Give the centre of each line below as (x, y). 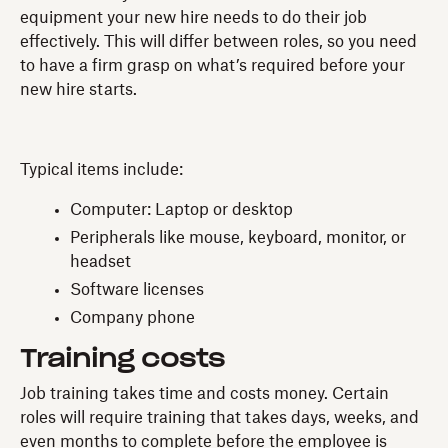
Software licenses (137, 289)
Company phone (132, 317)
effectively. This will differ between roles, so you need (218, 41)
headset (100, 261)
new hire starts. (78, 89)
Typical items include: (101, 169)
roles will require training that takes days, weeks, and (219, 417)
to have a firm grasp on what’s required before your (212, 65)
